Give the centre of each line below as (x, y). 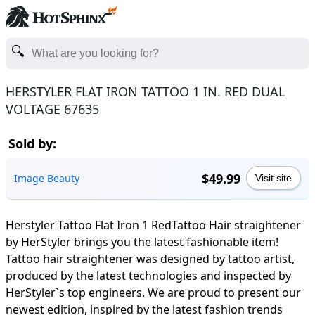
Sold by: (32, 143)
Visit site (274, 178)
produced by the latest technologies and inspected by (148, 276)
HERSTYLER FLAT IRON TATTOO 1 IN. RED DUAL (145, 91)
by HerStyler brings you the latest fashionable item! (142, 242)
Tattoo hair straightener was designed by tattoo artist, (150, 259)
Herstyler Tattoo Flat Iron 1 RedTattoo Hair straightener (153, 225)
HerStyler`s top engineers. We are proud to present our (153, 292)
